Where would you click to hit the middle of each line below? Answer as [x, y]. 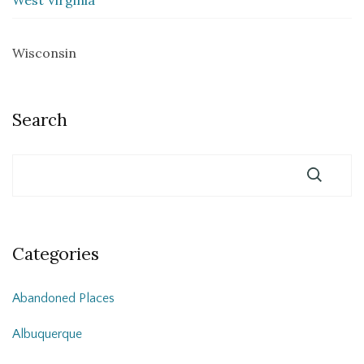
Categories [56, 253]
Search [40, 119]
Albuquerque [47, 334]
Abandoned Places [63, 298]
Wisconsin [44, 52]
